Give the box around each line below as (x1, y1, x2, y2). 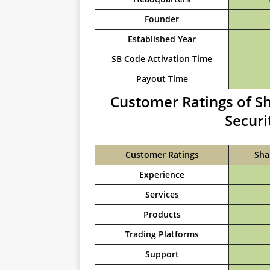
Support (145, 248, 179, 260)
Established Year (128, 33, 196, 45)
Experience (139, 169, 184, 180)
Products (143, 209, 181, 220)
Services (145, 189, 179, 200)
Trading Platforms (125, 228, 199, 240)
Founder (145, 13, 179, 25)
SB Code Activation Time (111, 53, 212, 64)
